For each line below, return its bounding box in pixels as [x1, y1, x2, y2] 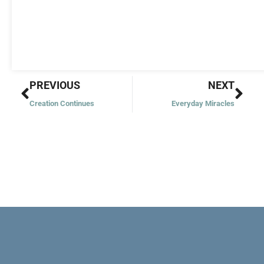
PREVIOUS [29, 78, 80, 91]
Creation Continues [29, 98, 94, 108]
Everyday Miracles [171, 98, 235, 108]
